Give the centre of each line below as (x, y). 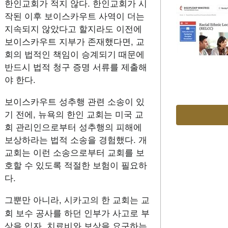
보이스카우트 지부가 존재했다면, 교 (74, 41)
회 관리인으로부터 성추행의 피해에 (73, 126)
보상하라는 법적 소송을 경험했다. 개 (76, 139)
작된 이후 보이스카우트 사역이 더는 (74, 15)
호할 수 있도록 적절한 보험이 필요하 (76, 164)
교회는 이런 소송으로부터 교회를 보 (74, 152)
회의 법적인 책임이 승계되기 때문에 (74, 53)
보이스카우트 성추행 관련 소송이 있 (74, 101)
